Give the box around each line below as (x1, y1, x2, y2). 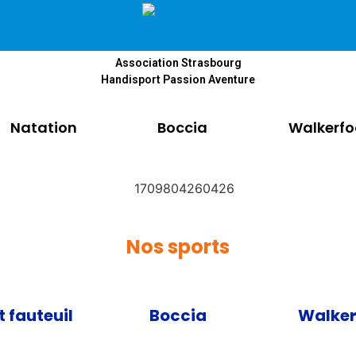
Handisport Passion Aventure (101, 73, 255, 86)
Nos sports (126, 234, 230, 260)
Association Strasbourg (114, 56, 242, 69)
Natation (10, 118, 77, 137)
